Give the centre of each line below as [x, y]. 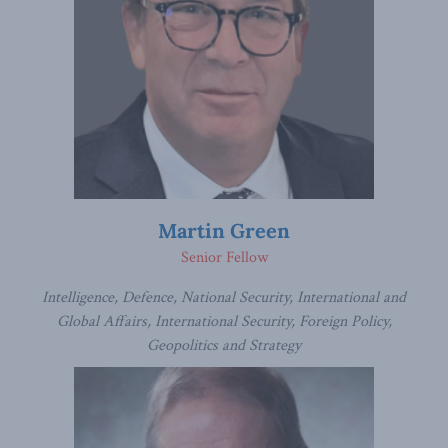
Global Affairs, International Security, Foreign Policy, [224, 321]
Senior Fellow [224, 257]
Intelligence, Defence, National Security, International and [224, 297]
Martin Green [224, 230]
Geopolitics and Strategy [224, 345]
